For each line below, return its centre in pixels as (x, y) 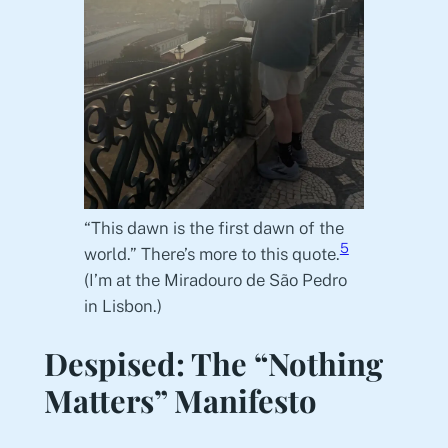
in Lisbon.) (122, 306)
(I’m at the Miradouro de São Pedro (215, 280)
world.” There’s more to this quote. (211, 254)
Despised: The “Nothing (213, 362)
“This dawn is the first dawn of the (213, 228)
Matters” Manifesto (180, 399)
